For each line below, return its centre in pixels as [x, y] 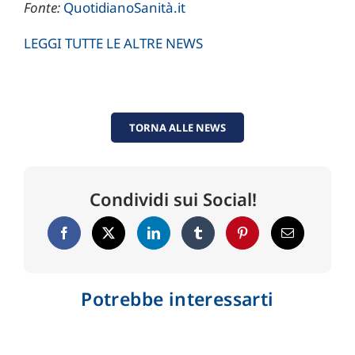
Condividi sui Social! [173, 198]
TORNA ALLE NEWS [177, 127]
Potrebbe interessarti [177, 298]
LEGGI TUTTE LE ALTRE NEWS [113, 43]
